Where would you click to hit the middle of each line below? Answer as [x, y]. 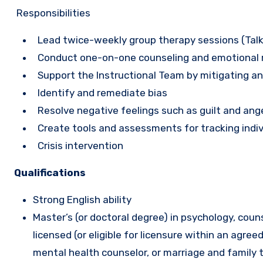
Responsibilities [52, 13]
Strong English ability [82, 200]
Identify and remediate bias [100, 93]
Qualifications [50, 173]
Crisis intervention [78, 146]
